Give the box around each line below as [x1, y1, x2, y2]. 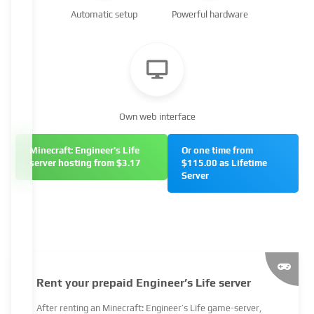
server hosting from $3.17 [29, 157, 142, 168]
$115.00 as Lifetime [182, 157, 268, 168]
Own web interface [118, 111, 196, 122]
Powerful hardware [171, 8, 248, 20]
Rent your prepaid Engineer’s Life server [36, 275, 252, 289]
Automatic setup [71, 8, 138, 20]
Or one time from [182, 144, 254, 156]
